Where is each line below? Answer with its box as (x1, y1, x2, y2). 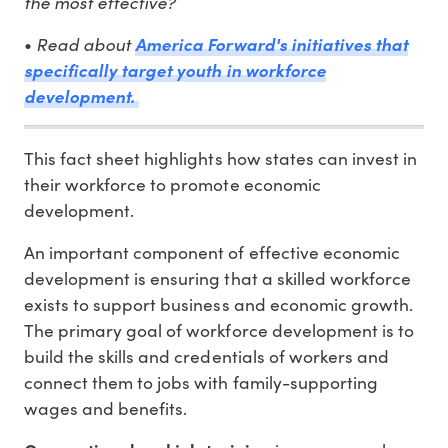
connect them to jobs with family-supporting (24, 369, 378, 394)
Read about (36, 31, 136, 56)
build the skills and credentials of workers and (24, 343, 389, 368)
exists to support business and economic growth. (24, 291, 413, 316)
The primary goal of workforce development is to (24, 317, 414, 342)
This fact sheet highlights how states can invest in (24, 145, 418, 170)
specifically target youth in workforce (24, 57, 326, 82)
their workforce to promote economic (24, 171, 321, 196)
